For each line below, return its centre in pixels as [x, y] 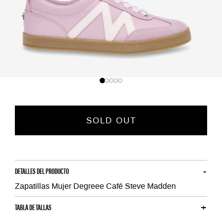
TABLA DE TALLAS [33, 207]
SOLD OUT [111, 121]
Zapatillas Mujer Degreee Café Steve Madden [95, 186]
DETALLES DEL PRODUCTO [42, 171]
